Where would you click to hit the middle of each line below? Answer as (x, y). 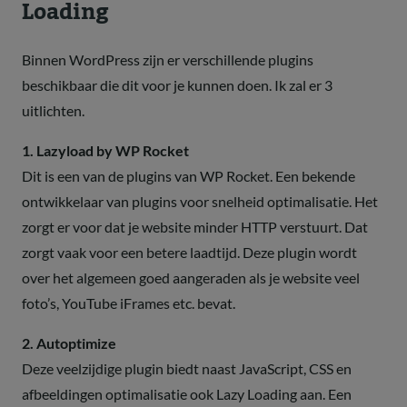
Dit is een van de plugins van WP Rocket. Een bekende (189, 175)
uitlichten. (53, 110)
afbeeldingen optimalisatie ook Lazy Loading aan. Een (187, 393)
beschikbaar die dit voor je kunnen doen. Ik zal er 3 (177, 84)
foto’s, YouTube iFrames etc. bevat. (129, 303)
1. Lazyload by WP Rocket (105, 150)
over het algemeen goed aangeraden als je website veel (191, 277)
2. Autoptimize (69, 342)
